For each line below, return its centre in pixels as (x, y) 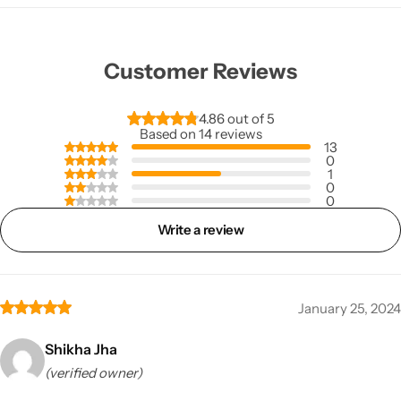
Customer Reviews (200, 71)
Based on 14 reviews (200, 133)
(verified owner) (94, 372)
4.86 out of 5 (236, 119)
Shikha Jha (81, 349)
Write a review (200, 230)
